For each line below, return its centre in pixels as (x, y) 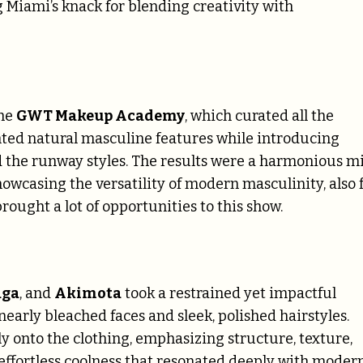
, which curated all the (259, 116)
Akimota (88, 294)
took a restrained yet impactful (229, 294)
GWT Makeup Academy (100, 116)
